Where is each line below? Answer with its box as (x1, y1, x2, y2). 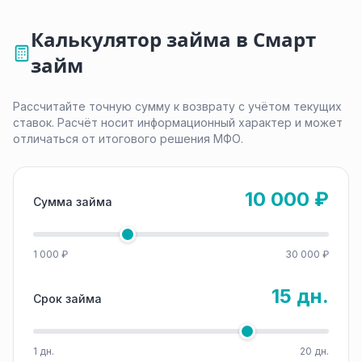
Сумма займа (33, 195, 112, 208)
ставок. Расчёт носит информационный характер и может (13, 116, 343, 129)
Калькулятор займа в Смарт (31, 27, 317, 53)
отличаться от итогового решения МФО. (13, 132, 243, 145)
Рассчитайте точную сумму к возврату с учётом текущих (13, 99, 342, 113)
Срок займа (33, 292, 102, 305)
